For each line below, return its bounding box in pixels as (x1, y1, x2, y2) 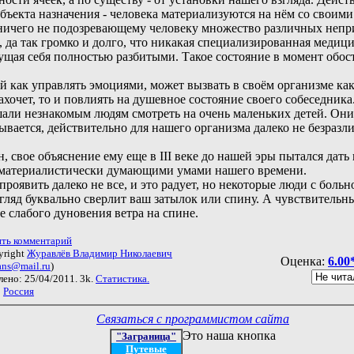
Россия (3, 284, 34, 297)
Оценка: (281, 254, 328, 268)
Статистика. (96, 272, 149, 284)
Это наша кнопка (183, 328, 276, 342)
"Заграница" (116, 330, 176, 342)
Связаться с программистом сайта (96, 311, 289, 326)
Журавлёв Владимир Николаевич (27, 247, 172, 259)
